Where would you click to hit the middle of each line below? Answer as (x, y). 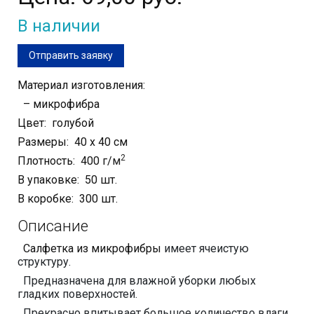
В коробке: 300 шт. (68, 199)
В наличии (59, 26)
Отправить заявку (71, 56)
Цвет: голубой (56, 123)
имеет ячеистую (205, 249)
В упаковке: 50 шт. (67, 180)
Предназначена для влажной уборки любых (137, 281)
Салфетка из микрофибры (89, 249)
